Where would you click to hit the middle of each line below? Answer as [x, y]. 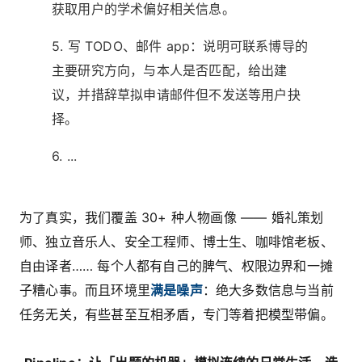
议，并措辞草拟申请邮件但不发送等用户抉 [176, 95]
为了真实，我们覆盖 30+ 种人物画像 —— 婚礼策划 [172, 218]
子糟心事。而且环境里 [85, 290]
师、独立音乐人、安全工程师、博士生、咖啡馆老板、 [177, 242]
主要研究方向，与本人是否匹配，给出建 [170, 71]
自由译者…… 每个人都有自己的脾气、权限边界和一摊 [176, 266]
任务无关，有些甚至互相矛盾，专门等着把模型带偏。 [177, 315]
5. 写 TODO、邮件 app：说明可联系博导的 [180, 46]
